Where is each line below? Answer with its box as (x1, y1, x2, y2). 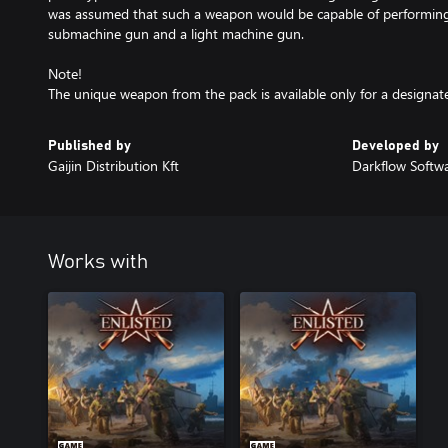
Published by (48, 139, 131, 154)
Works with (48, 252, 148, 273)
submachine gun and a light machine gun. (48, 24, 304, 44)
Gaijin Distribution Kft (48, 156, 179, 176)
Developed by (352, 139, 439, 154)
